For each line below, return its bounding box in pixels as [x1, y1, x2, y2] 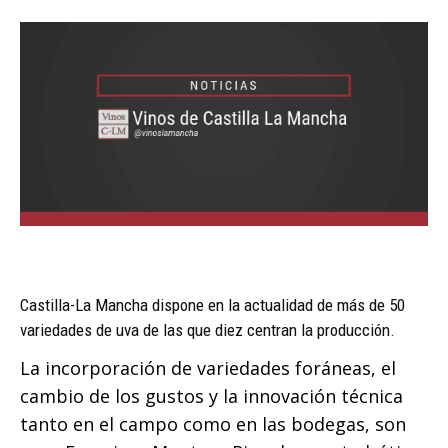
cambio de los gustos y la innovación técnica [20, 383, 403, 408]
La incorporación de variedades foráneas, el [20, 355, 396, 380]
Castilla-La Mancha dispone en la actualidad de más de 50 [20, 294, 405, 315]
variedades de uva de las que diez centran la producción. [20, 319, 395, 340]
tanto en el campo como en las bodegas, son [20, 411, 406, 436]
